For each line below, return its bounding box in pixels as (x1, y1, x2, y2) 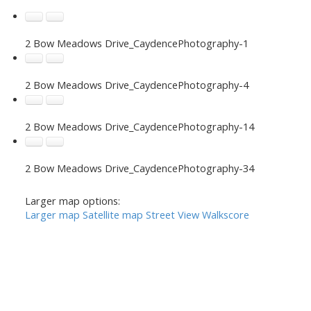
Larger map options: (24, 193, 120, 208)
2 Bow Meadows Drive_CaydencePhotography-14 (24, 119, 254, 133)
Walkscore (201, 207, 249, 221)
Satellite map (82, 207, 143, 221)
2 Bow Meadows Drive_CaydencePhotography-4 (24, 77, 249, 92)
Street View (145, 207, 199, 221)
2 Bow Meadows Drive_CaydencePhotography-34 (24, 160, 254, 175)
